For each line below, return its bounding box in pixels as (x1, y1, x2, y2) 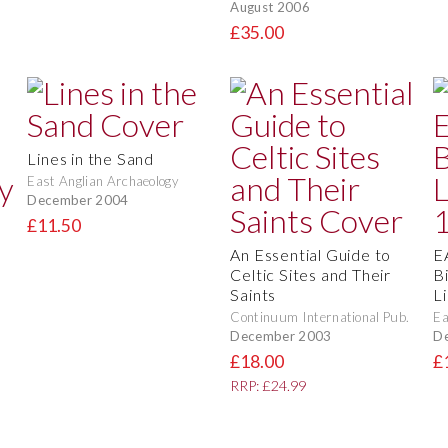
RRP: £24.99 (230, 377, 307, 395)
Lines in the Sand (27, 149, 154, 169)
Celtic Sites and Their (230, 265, 391, 285)
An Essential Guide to (230, 245, 392, 265)
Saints (230, 285, 277, 305)
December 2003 (230, 327, 332, 344)
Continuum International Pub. (230, 309, 410, 326)
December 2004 (27, 191, 129, 208)
